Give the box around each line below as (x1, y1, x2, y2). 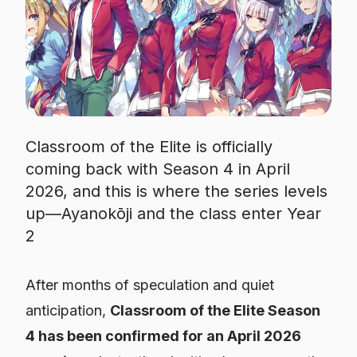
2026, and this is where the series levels (25, 182, 328, 201)
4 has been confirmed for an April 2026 (25, 328, 301, 344)
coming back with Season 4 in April (25, 159, 290, 178)
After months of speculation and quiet (25, 277, 274, 293)
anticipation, (25, 302, 110, 319)
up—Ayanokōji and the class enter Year (25, 204, 321, 223)
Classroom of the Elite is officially (25, 137, 273, 156)
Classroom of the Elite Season (110, 302, 320, 319)
